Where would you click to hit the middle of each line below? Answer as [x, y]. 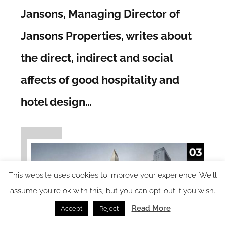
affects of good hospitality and [100, 80]
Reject [109, 209]
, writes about [157, 35]
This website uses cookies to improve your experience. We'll [113, 175]
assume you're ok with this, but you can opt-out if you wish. [113, 191]
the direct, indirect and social [97, 58]
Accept [71, 209]
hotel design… [57, 102]
